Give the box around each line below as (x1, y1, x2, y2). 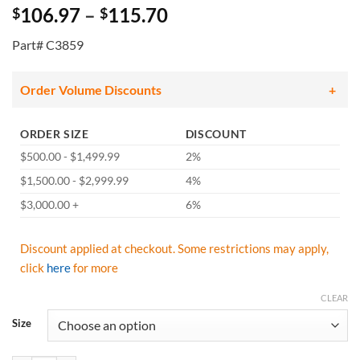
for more (71, 260, 118, 276)
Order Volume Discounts (20, 81, 162, 97)
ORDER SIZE (20, 127, 89, 141)
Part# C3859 (12, 37, 84, 53)
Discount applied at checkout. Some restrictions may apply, (20, 241, 329, 256)
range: (167, 22, 222, 46)
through (167, 60, 237, 84)
